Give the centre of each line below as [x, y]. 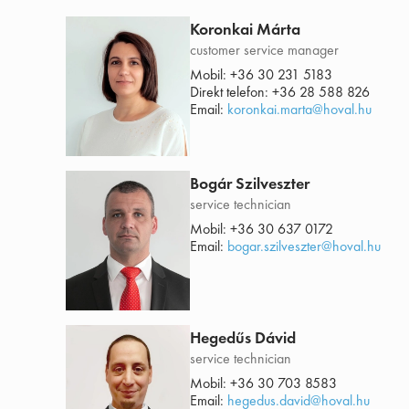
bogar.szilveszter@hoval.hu [304, 246]
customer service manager [264, 50]
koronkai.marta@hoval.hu [299, 110]
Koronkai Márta [245, 29]
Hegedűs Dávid [243, 338]
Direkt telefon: [231, 92]
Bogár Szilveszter [250, 184]
